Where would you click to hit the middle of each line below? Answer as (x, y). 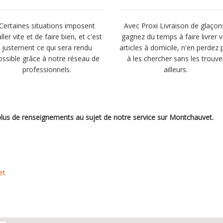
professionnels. (47, 69)
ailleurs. (176, 69)
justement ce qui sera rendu (47, 48)
